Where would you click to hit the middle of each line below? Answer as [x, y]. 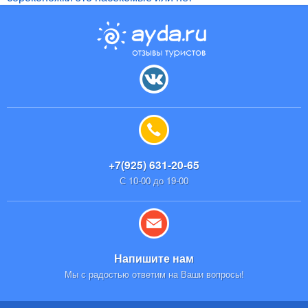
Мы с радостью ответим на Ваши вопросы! [154, 274]
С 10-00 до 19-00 [154, 181]
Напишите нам [154, 258]
